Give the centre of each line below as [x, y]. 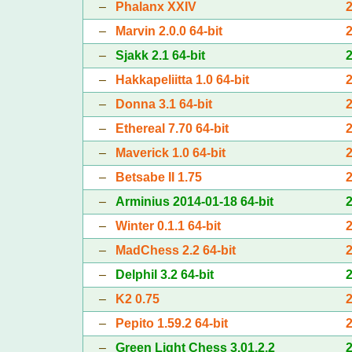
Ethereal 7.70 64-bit [172, 128]
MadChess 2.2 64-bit [175, 250]
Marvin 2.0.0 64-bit [169, 31]
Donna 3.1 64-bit [163, 104]
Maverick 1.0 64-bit [170, 152]
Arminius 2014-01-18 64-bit [194, 201]
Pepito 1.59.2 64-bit [171, 323]
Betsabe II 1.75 [158, 177]
